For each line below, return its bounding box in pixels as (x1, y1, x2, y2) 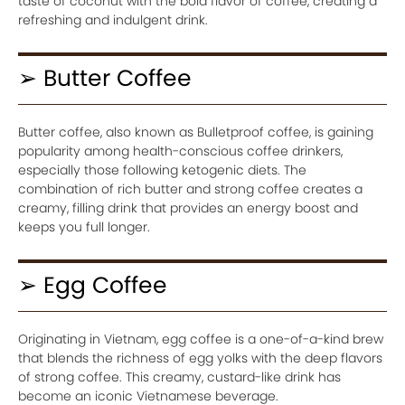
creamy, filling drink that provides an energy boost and (18, 198, 358, 217)
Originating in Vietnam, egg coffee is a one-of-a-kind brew (18, 329, 383, 348)
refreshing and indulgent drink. (18, 10, 208, 29)
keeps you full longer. (18, 217, 150, 236)
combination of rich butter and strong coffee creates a (18, 179, 363, 198)
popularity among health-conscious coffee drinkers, (18, 141, 343, 160)
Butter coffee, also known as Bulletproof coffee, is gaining (18, 122, 373, 141)
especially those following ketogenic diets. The (18, 160, 306, 179)
